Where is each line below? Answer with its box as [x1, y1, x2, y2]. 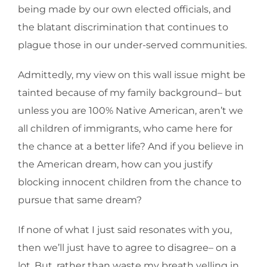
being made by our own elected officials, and [18, 3, 231, 15]
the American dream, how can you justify [18, 158, 213, 170]
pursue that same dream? [18, 194, 142, 206]
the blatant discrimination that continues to [18, 21, 228, 33]
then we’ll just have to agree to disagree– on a [18, 241, 236, 253]
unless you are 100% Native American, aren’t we [18, 104, 243, 116]
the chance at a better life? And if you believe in [18, 140, 244, 152]
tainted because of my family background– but [18, 86, 242, 98]
